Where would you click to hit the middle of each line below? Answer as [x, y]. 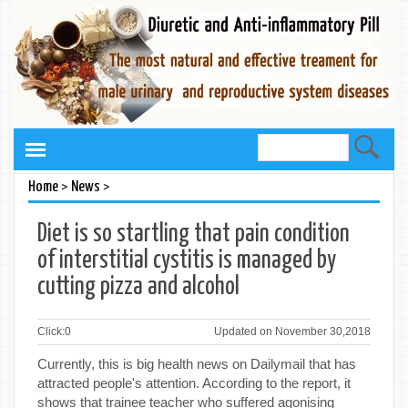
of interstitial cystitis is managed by [187, 260]
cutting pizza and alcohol [138, 287]
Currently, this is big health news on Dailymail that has [197, 363]
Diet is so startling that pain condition [194, 234]
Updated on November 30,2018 [292, 331]
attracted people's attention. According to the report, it [194, 382]
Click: [51, 331]
